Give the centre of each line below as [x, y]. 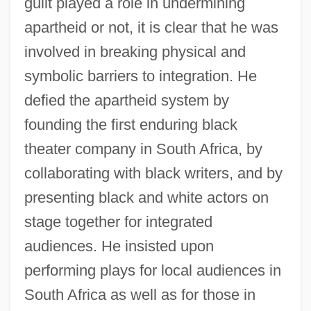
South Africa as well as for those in [140, 294]
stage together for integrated [118, 221]
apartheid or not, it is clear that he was [151, 27]
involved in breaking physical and [135, 51]
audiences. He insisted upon [119, 246]
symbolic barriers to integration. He [140, 76]
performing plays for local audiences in [152, 270]
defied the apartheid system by [126, 100]
